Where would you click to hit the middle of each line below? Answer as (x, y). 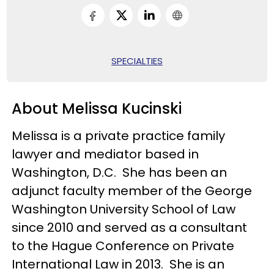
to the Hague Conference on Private (123, 246)
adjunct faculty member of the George (132, 191)
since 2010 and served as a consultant (130, 228)
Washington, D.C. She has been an (120, 173)
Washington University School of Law (124, 209)
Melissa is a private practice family (119, 136)
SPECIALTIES (137, 61)
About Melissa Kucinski (97, 109)
